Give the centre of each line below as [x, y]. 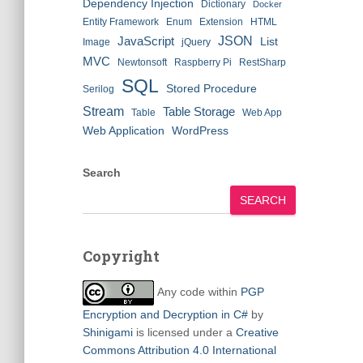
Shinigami [108, 332]
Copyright [121, 256]
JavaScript [146, 41]
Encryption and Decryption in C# [165, 314]
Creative [257, 332]
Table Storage [199, 111]
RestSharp [263, 62]
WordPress [200, 130]
